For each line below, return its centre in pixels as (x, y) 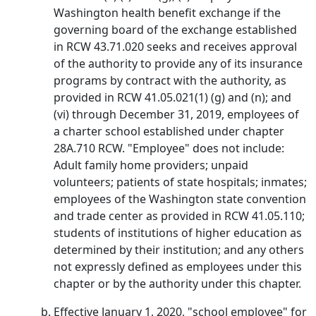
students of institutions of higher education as (178, 233)
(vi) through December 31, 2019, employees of (176, 114)
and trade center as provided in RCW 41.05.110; (179, 216)
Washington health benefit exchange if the (167, 13)
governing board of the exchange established (175, 30)
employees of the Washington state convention (180, 199)
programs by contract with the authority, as (170, 80)
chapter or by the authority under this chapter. (177, 284)
